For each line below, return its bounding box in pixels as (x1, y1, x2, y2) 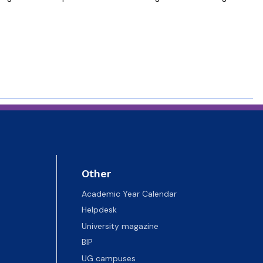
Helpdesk (82, 204, 117, 215)
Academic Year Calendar (82, 188, 177, 199)
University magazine (82, 220, 159, 231)
